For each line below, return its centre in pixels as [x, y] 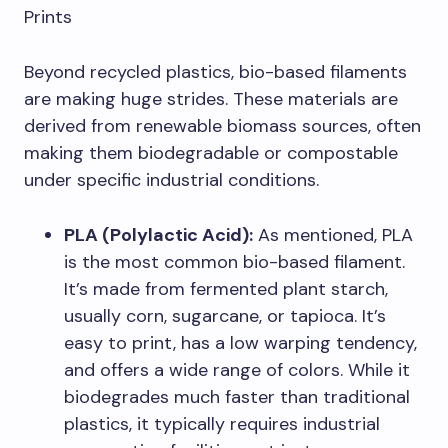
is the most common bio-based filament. [234, 261]
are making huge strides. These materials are [211, 98]
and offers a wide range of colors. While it [237, 369]
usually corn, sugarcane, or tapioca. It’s [225, 315]
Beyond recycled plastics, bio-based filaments [215, 71]
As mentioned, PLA [333, 234]
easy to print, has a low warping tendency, [240, 342]
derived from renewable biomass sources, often [222, 125]
